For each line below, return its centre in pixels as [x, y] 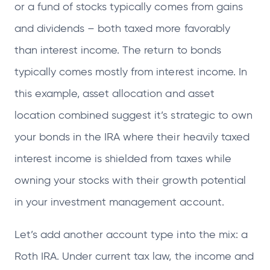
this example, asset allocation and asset [115, 94]
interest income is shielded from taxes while [123, 159]
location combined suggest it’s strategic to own [133, 115]
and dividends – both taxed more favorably [122, 29]
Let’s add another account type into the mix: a [131, 235]
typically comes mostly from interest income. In [131, 72]
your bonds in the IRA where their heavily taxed [132, 137]
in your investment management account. [119, 202]
